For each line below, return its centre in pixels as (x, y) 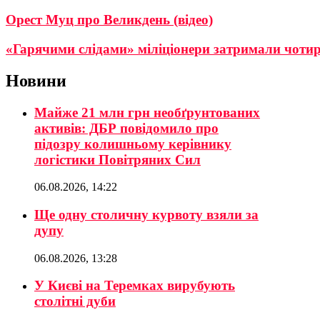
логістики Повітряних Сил (117, 159)
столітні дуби (75, 301)
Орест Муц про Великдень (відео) (109, 19)
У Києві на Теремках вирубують (135, 286)
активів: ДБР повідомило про (126, 128)
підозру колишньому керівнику (133, 144)
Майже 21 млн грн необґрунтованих (147, 112)
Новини (36, 80)
